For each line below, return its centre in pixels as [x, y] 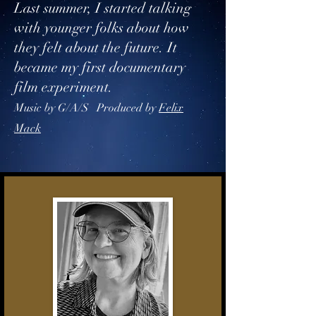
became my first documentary [100, 67]
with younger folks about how [102, 28]
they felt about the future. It [96, 48]
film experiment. [63, 87]
